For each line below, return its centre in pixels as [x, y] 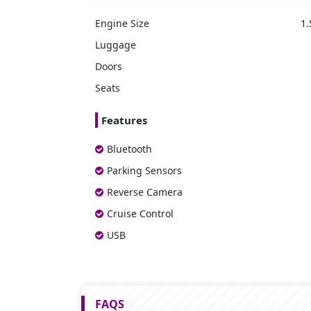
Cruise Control [140, 213]
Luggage [116, 44]
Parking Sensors [144, 170]
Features [124, 120]
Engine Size [122, 23]
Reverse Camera [145, 192]
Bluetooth [129, 149]
